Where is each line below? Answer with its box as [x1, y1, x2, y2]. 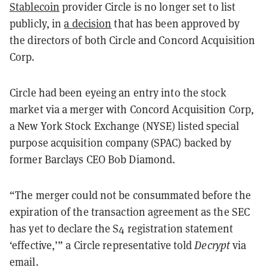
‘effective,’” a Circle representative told [10, 238, 195, 252]
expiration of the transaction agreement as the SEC [10, 204, 250, 219]
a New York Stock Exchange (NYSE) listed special [10, 119, 239, 133]
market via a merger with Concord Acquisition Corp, [10, 102, 254, 116]
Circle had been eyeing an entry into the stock [10, 85, 226, 100]
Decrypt [194, 238, 231, 252]
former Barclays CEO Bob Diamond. [10, 152, 178, 166]
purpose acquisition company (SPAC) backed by [10, 135, 232, 150]
